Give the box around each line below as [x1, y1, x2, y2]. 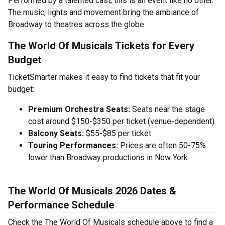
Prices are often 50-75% [118, 141, 206, 150]
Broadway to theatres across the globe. [8, 20, 146, 29]
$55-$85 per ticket [84, 129, 151, 138]
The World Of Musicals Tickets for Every [8, 40, 194, 52]
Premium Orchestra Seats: [28, 104, 130, 114]
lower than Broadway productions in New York [28, 153, 188, 162]
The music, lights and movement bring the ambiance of [8, 8, 199, 17]
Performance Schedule [8, 199, 114, 211]
